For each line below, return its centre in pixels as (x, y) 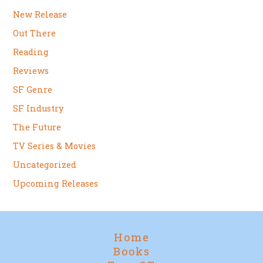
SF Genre (33, 90)
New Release (40, 15)
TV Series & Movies (55, 146)
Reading (31, 52)
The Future (37, 127)
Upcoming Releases (56, 183)
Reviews (31, 71)
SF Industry (38, 108)
